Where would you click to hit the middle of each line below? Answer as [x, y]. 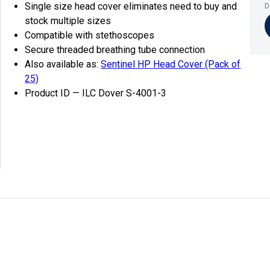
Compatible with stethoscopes [90, 35]
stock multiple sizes [68, 21]
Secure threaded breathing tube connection [115, 50]
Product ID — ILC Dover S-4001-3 [96, 93]
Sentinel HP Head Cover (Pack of [171, 64]
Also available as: [63, 64]
